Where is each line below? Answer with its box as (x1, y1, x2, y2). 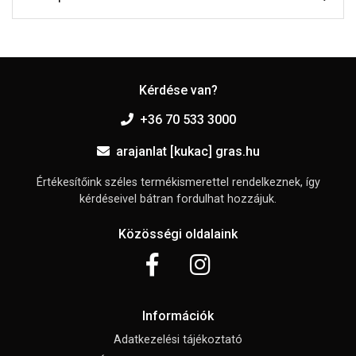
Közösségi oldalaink (118, 226, 238, 242)
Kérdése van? (138, 83, 218, 99)
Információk (142, 308, 214, 324)
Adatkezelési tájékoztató (114, 333, 242, 347)
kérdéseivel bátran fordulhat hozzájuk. (79, 192, 277, 207)
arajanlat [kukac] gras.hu (115, 144, 260, 160)
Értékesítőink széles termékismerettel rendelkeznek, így (36, 176, 320, 190)
